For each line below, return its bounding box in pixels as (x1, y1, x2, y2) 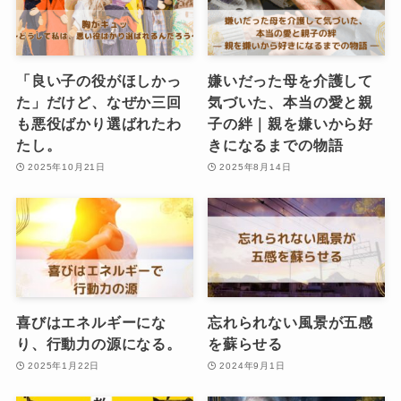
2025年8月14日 (219, 161, 292, 172)
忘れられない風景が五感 (208, 314, 373, 331)
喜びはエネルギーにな (15, 314, 166, 331)
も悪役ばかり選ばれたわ (15, 115, 182, 132)
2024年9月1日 (219, 360, 286, 371)
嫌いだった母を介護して (208, 73, 373, 90)
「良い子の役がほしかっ (15, 73, 182, 90)
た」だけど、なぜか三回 (15, 94, 182, 111)
